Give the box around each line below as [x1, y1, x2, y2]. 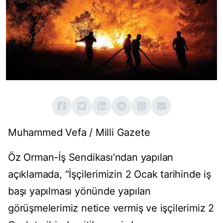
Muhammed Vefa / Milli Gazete [8, 126, 150, 139]
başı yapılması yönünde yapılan [8, 185, 151, 198]
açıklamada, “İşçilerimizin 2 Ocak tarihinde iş [8, 168, 211, 181]
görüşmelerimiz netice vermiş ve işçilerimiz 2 [8, 202, 214, 215]
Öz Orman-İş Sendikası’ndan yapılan [8, 151, 174, 164]
